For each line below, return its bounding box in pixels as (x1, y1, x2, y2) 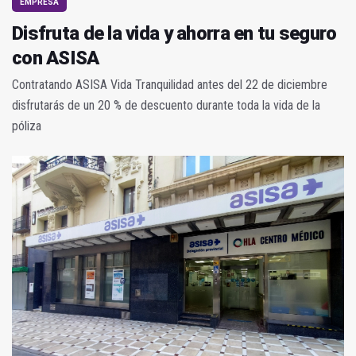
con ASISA (12, 47, 99, 70)
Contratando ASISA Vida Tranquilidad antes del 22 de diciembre (12, 77, 327, 93)
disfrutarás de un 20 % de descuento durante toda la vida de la (12, 98, 320, 114)
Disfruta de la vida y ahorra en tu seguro (12, 22, 337, 45)
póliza (12, 118, 41, 134)
